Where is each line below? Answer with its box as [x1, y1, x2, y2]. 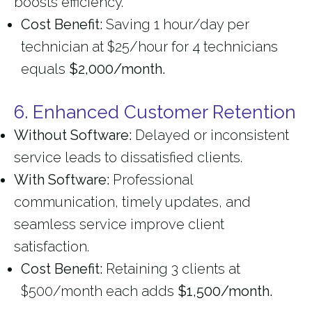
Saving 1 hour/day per [102, 16, 249, 33]
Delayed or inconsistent [132, 127, 289, 144]
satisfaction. [14, 238, 89, 256]
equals [21, 61, 69, 78]
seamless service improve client [14, 216, 224, 233]
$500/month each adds [21, 283, 178, 300]
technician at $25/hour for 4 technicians [21, 38, 278, 56]
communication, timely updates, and [14, 194, 251, 211]
